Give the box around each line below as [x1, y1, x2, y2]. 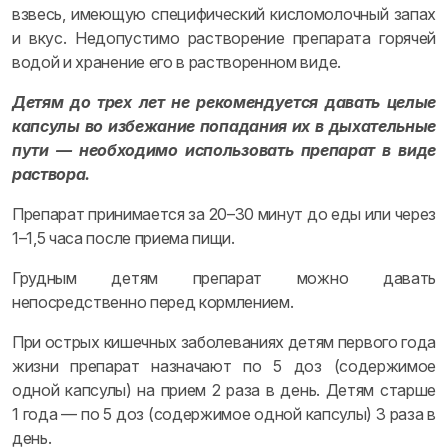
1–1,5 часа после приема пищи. [12, 228, 235, 248]
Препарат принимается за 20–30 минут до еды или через [12, 204, 436, 224]
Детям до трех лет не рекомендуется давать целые [12, 92, 436, 112]
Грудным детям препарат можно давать [12, 268, 436, 288]
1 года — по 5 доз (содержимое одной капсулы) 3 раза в [12, 404, 436, 424]
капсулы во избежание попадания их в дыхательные [12, 116, 436, 136]
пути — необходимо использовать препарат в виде [12, 140, 436, 160]
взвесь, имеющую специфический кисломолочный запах [12, 4, 436, 24]
